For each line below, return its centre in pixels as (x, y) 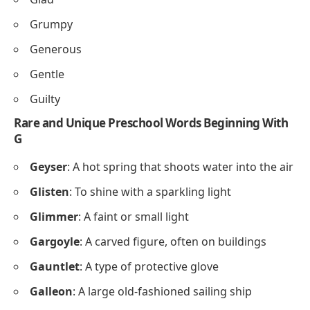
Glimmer (54, 217)
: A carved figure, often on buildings (173, 242)
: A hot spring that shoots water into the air (180, 167)
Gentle (47, 74)
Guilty (45, 99)
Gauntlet (55, 267)
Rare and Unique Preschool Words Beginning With (151, 122)
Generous (56, 49)
